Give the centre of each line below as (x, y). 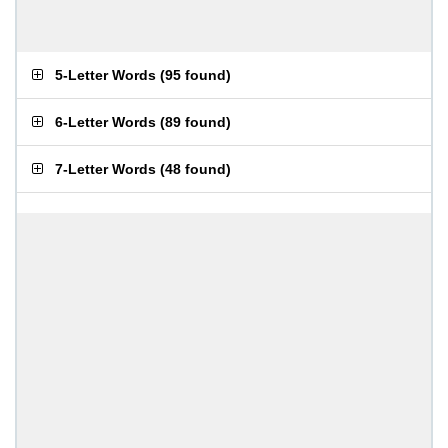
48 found (195, 169)
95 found (195, 75)
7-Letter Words (105, 169)
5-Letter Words (105, 75)
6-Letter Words (105, 122)
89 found (195, 122)
